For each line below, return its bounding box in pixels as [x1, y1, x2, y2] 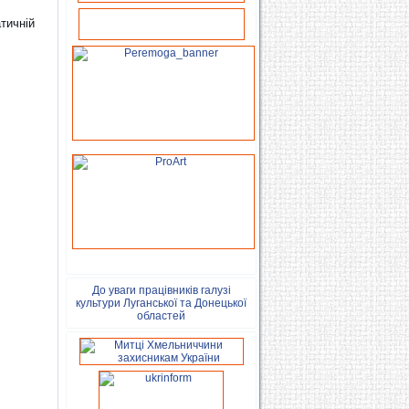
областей [137, 309, 185, 322]
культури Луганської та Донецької [76, 297, 246, 309]
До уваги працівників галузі [91, 284, 231, 297]
